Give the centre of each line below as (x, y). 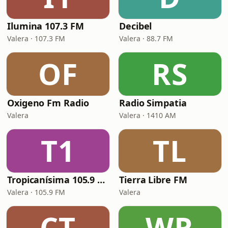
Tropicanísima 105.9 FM (101, 180)
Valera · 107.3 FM (36, 38)
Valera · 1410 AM (148, 115)
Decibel (136, 26)
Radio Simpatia (153, 103)
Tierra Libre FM (153, 180)
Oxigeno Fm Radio (48, 103)
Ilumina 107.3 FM (46, 26)
